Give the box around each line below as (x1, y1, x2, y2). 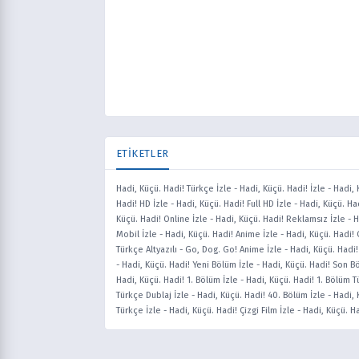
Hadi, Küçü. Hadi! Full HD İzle (176, 199, 292, 209)
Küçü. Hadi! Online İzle (116, 214, 208, 224)
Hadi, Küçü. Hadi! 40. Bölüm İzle (197, 290, 325, 301)
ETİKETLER (116, 147, 169, 159)
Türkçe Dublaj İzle (116, 290, 189, 301)
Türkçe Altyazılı (116, 244, 177, 255)
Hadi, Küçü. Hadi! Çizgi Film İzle (169, 305, 295, 316)
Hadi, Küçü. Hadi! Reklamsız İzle (216, 214, 345, 224)
